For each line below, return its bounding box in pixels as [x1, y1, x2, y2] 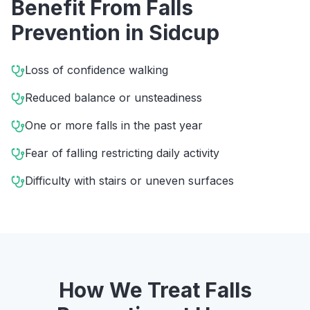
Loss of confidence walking [25, 63, 168, 77]
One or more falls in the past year [25, 118, 203, 132]
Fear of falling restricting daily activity [25, 146, 219, 160]
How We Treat [58, 277, 205, 302]
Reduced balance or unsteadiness [25, 91, 202, 104]
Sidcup [149, 20, 219, 45]
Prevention [11, 20, 120, 45]
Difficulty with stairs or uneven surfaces [25, 174, 234, 188]
